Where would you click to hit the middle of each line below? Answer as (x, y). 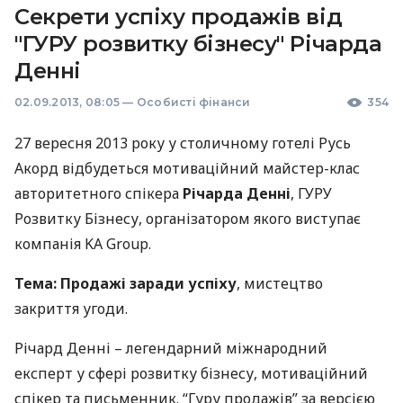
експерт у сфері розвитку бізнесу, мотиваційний (191, 373)
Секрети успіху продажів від (179, 17)
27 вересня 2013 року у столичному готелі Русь (183, 143)
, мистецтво (280, 283)
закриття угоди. (71, 309)
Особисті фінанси (193, 102)
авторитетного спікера (99, 193)
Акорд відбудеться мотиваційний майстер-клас (187, 168)
